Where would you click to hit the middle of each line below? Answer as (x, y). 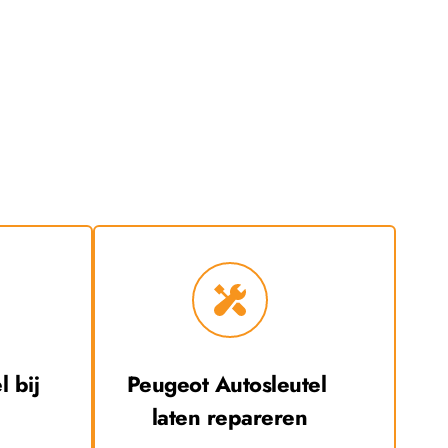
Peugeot (167, 384)
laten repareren (229, 417)
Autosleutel (267, 384)
